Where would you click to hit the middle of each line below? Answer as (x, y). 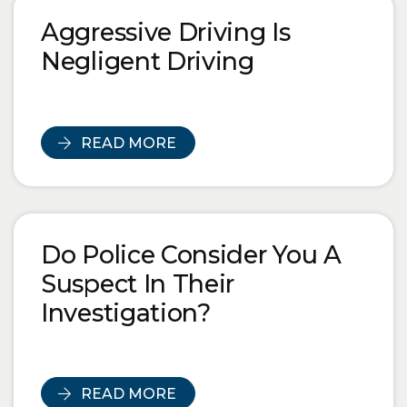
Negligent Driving (148, 62)
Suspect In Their (138, 283)
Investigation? (126, 313)
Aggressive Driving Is (166, 33)
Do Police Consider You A (191, 254)
